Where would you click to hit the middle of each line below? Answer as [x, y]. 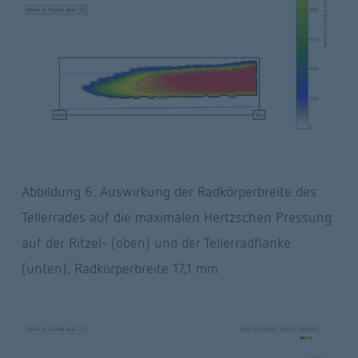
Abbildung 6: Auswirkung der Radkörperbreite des [169, 191]
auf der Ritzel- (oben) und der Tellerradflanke [156, 242]
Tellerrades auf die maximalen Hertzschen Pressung [176, 217]
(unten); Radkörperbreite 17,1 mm [119, 268]
